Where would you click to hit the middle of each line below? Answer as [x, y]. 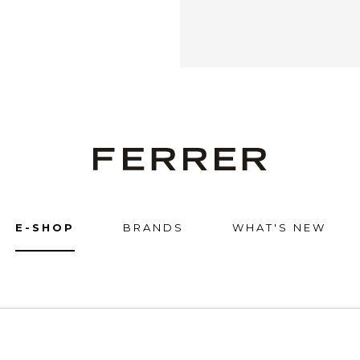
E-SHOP [45, 227]
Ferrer [113, 156]
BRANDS [153, 227]
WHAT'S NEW [279, 227]
